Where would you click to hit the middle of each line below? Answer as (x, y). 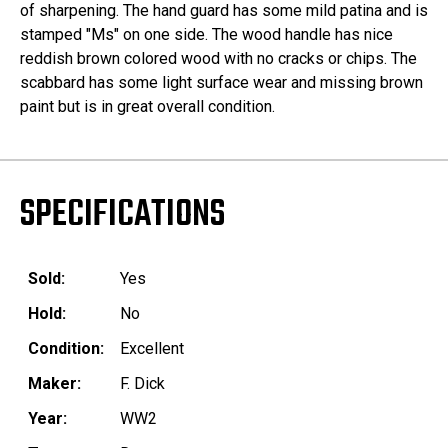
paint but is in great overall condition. (147, 107)
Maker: (54, 384)
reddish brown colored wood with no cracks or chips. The (218, 59)
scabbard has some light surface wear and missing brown (221, 83)
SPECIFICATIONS (122, 216)
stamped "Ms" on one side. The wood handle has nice (206, 35)
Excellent (152, 349)
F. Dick (142, 384)
